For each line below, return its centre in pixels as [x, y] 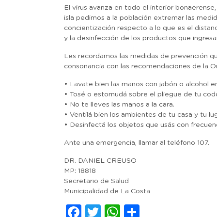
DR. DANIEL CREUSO [100, 161]
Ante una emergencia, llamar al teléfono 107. [137, 143]
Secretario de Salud [96, 181]
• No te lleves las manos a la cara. [119, 105]
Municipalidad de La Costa [107, 191]
